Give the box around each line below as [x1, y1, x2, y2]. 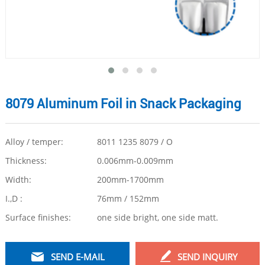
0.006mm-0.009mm [96, 155, 173, 167]
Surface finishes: [5, 212, 71, 224]
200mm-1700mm [96, 174, 164, 186]
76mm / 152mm [96, 193, 159, 205]
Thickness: [5, 155, 47, 167]
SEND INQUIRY [177, 251, 237, 263]
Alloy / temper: [5, 136, 63, 148]
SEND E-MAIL [51, 251, 105, 263]
